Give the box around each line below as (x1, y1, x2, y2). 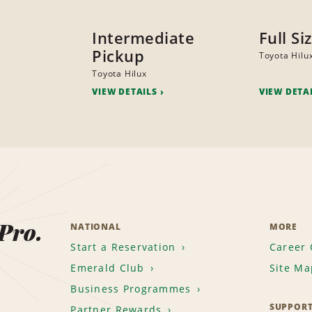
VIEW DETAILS (92, 86, 157, 98)
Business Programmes (70, 282, 192, 296)
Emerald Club (70, 261, 145, 275)
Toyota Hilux (92, 68, 147, 80)
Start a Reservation (70, 240, 176, 254)
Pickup (92, 45, 145, 67)
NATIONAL (70, 221, 121, 233)
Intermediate (92, 27, 195, 49)
